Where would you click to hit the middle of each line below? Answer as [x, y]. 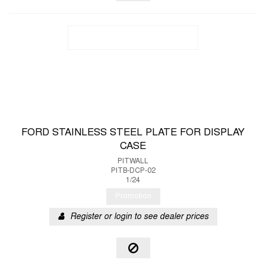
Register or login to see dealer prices [139, 217]
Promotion [133, 197]
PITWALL [133, 161]
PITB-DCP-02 [133, 171]
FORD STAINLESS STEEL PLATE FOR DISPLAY [133, 133]
